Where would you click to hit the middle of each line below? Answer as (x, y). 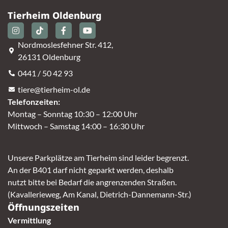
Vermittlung (29, 220)
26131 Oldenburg (49, 56)
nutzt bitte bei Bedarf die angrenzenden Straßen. (92, 182)
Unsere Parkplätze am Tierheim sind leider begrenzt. (98, 157)
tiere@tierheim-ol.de (54, 89)
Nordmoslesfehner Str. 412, (65, 44)
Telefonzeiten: (34, 101)
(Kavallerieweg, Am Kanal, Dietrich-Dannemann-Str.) (100, 194)
